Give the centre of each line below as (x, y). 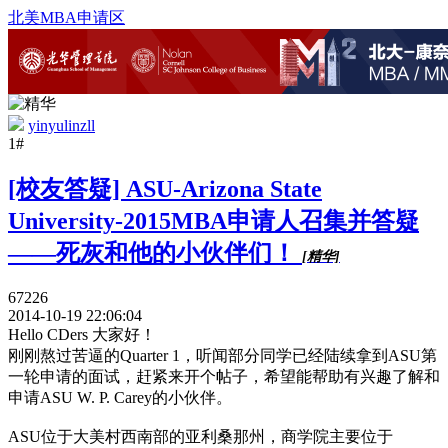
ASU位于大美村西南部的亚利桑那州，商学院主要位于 (200, 436)
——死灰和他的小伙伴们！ (155, 252)
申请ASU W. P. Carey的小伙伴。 (120, 397)
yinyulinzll (61, 125)
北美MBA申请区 (66, 17)
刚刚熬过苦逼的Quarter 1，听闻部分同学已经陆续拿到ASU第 (222, 355)
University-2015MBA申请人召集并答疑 (213, 220)
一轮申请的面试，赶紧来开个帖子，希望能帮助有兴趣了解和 (224, 376)
